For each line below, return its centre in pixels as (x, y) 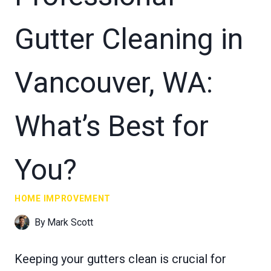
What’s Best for (112, 126)
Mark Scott (70, 222)
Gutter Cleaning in (129, 39)
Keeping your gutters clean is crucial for (120, 259)
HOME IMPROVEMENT (63, 198)
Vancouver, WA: (114, 82)
